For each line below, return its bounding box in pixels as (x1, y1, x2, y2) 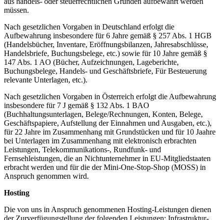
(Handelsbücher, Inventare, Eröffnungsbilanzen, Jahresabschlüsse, (4, 40, 208, 49)
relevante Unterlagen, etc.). (4, 75, 87, 84)
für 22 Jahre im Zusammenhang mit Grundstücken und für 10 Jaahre (4, 127, 216, 136)
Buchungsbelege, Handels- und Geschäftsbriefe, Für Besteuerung (4, 66, 207, 75)
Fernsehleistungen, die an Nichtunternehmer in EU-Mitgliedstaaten (4, 154, 211, 163)
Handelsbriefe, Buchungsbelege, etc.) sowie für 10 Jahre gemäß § (4, 49, 207, 57)
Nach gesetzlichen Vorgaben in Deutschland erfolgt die (4, 22, 174, 31)
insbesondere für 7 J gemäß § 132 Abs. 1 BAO (4, 101, 149, 110)
